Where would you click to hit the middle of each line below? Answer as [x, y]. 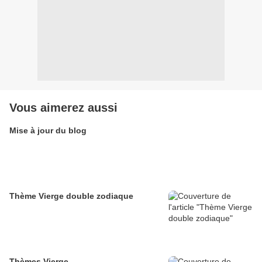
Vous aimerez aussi [63, 108]
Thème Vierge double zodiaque [71, 196]
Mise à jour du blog [48, 130]
